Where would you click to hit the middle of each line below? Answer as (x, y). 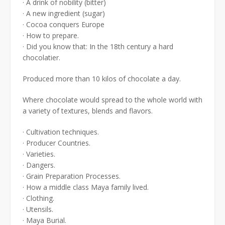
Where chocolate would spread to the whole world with (113, 100)
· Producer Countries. (57, 143)
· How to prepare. (51, 36)
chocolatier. (41, 58)
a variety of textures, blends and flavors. (88, 111)
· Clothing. (38, 198)
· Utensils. (38, 209)
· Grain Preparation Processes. (72, 176)
